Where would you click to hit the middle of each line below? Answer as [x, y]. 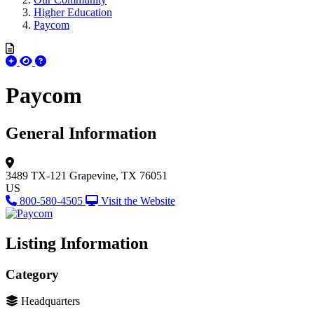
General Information [81, 133]
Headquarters [50, 301]
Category [32, 274]
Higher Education [73, 12]
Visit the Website [138, 200]
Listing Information [77, 243]
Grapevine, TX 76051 [118, 175]
